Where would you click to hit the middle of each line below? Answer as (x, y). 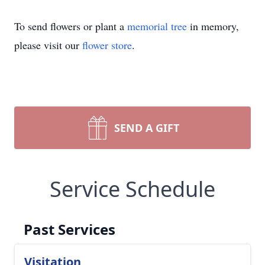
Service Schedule (132, 189)
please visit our (48, 45)
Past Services (70, 229)
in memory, (213, 26)
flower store (107, 45)
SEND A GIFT (147, 128)
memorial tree (157, 26)
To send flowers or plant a (71, 26)
